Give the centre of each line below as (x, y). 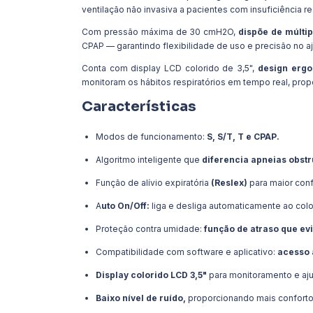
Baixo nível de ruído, (142, 298)
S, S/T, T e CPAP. (243, 136)
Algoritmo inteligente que (149, 159)
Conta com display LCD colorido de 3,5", (170, 68)
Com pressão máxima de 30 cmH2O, (160, 31)
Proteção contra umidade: (149, 228)
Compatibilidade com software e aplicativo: (185, 252)
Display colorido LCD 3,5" (151, 275)
